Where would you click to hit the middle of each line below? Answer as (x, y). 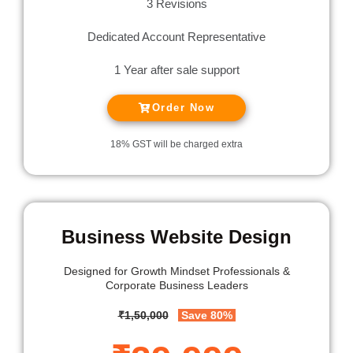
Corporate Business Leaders (176, 286)
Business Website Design (176, 237)
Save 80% (206, 316)
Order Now (183, 108)
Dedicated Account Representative (176, 37)
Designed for (97, 271)
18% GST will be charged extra (176, 145)
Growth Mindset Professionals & (210, 271)
